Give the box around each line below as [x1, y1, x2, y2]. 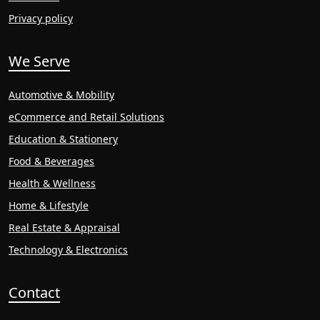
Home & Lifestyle [9, 199, 89, 213]
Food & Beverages [9, 154, 94, 169]
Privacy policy [9, 11, 73, 26]
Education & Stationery [9, 132, 118, 146]
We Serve [9, 51, 70, 71]
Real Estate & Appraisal [9, 221, 120, 235]
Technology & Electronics [9, 243, 128, 257]
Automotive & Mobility [9, 88, 114, 102]
